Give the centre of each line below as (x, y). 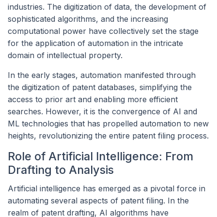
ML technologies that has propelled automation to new (108, 124)
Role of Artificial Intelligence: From (101, 156)
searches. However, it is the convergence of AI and (102, 112)
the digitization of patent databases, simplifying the (100, 87)
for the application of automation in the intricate (95, 43)
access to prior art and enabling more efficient (93, 100)
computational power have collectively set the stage (103, 31)
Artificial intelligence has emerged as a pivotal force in (107, 188)
